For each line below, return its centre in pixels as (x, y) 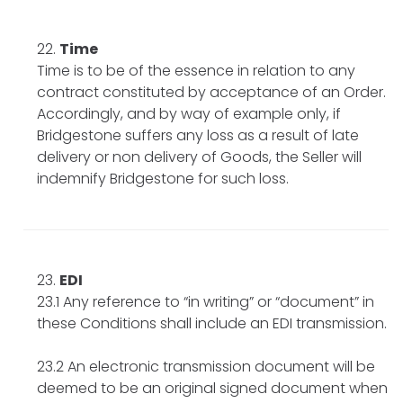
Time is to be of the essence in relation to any (196, 70)
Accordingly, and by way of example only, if (189, 113)
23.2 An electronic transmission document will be (206, 366)
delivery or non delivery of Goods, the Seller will (199, 157)
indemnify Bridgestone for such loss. (163, 178)
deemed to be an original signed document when (212, 388)
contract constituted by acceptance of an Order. (211, 92)
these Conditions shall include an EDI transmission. (212, 323)
